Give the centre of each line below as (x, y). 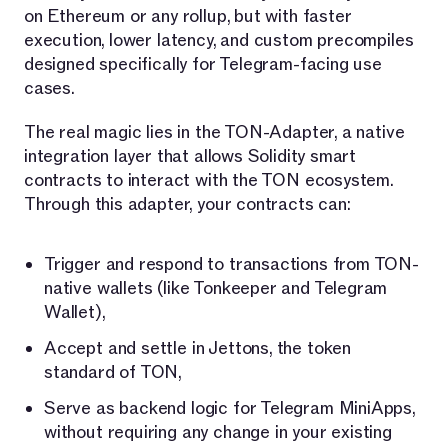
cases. (49, 88)
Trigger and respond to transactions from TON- (231, 264)
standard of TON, (113, 372)
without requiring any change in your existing (218, 432)
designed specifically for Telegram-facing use (203, 64)
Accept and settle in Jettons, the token (197, 348)
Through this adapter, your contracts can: (187, 204)
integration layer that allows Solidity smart (190, 156)
